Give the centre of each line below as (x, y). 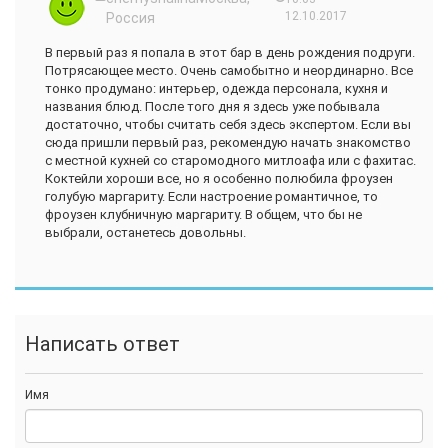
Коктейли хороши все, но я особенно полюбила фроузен (219, 179)
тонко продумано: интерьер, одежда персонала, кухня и (216, 89)
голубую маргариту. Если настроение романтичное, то (211, 197)
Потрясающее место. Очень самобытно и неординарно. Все (229, 71)
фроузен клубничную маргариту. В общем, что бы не (203, 215)
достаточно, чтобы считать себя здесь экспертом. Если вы (228, 125)
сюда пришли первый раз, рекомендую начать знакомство (228, 143)
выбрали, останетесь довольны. (145, 233)
